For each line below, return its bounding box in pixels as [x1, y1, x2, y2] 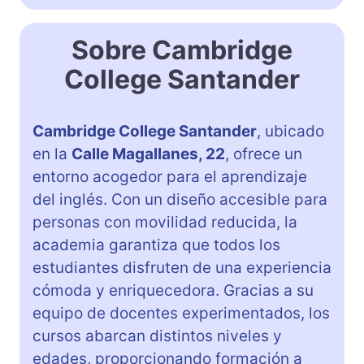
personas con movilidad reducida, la [32, 212, 297, 232]
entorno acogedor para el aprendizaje [32, 167, 307, 186]
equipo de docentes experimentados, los [32, 303, 330, 323]
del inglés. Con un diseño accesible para [32, 189, 327, 209]
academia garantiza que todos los [32, 235, 280, 254]
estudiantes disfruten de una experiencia [32, 258, 331, 277]
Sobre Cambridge [71, 33, 292, 66]
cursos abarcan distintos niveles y [32, 326, 282, 345]
